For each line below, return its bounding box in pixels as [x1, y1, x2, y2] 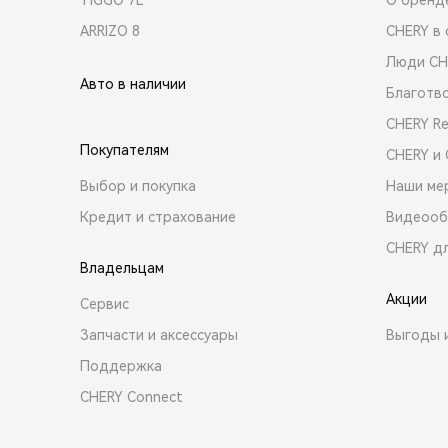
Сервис [80, 295, 129, 312]
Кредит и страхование [80, 208, 236, 225]
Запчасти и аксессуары [80, 326, 238, 343]
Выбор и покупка [80, 177, 196, 194]
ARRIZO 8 [80, 22, 140, 39]
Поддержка [80, 357, 162, 374]
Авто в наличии [80, 75, 186, 92]
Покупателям [80, 141, 169, 158]
